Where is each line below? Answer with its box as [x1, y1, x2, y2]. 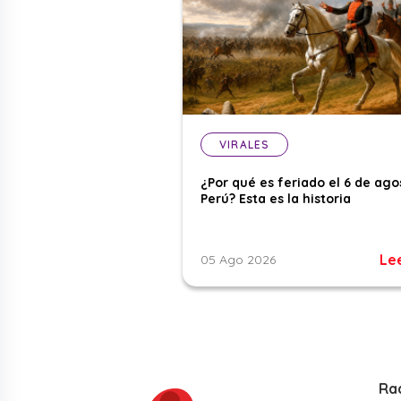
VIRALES [219, 138, 270, 152]
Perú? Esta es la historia [200, 191, 351, 208]
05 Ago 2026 [200, 252, 276, 269]
